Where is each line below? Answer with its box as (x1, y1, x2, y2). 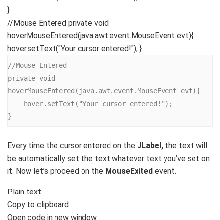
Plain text (7, 187, 41, 196)
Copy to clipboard (7, 199, 69, 209)
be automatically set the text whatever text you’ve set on (7, 153, 210, 163)
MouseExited (105, 166, 155, 176)
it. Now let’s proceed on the (7, 166, 105, 176)
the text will (165, 140, 207, 150)
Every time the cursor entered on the (7, 140, 137, 150)
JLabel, (137, 140, 165, 150)
